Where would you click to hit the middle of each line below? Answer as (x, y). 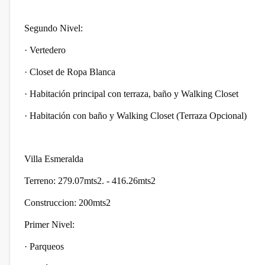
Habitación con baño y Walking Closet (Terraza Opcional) (138, 116)
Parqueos (48, 246)
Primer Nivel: (49, 224)
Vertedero (49, 50)
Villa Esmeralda (55, 159)
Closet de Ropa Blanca (74, 72)
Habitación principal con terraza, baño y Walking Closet (135, 94)
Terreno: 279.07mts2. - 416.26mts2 (90, 181)
